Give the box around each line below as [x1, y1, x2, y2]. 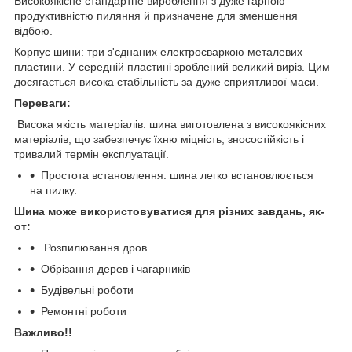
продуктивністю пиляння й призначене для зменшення [14, 9, 298, 23]
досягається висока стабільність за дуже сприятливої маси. [14, 75, 319, 89]
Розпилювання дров [44, 241, 147, 255]
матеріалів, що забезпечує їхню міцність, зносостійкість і [14, 133, 304, 146]
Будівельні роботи [41, 284, 134, 297]
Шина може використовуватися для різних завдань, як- [14, 205, 324, 218]
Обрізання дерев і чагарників [41, 262, 190, 276]
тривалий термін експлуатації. [14, 148, 169, 161]
